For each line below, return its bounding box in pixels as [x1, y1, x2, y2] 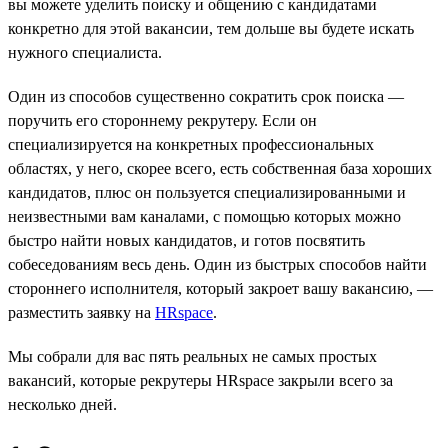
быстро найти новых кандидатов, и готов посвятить [8, 231, 365, 249]
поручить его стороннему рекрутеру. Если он [8, 111, 317, 129]
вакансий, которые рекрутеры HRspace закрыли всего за [8, 371, 393, 389]
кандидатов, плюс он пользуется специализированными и [8, 183, 406, 201]
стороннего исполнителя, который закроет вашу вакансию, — [8, 279, 433, 297]
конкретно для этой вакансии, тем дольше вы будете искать [8, 19, 414, 37]
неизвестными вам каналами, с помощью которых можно [8, 207, 401, 225]
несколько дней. [8, 395, 117, 413]
